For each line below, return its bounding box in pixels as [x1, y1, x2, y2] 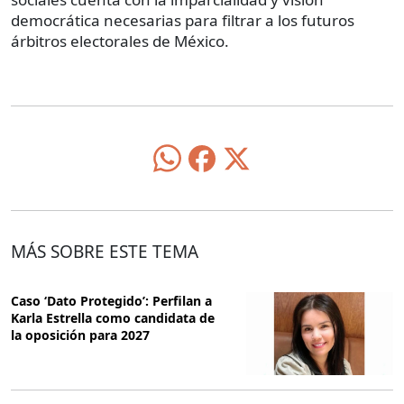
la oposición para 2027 [11, 326, 150, 344]
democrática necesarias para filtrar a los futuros [11, 10, 354, 32]
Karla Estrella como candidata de [11, 309, 215, 327]
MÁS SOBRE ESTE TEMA [11, 240, 198, 264]
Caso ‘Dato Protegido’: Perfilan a [11, 292, 212, 310]
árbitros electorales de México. [11, 31, 229, 52]
